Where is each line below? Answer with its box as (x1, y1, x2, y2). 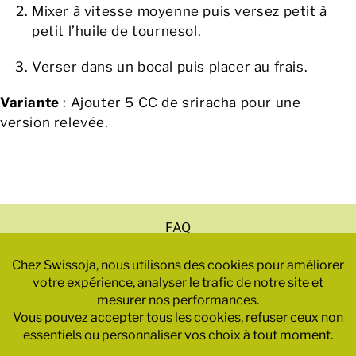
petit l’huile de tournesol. (32, 22, 202, 39)
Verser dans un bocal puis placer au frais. (32, 58, 308, 75)
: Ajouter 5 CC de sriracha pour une (63, 94, 301, 110)
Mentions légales (128, 241, 228, 257)
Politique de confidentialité (99, 262, 257, 278)
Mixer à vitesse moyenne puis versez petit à (32, 2, 327, 19)
